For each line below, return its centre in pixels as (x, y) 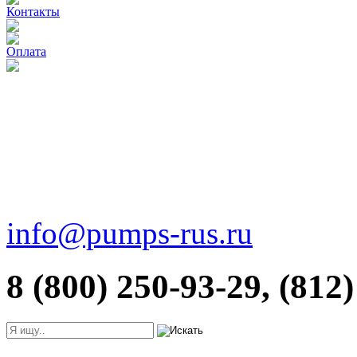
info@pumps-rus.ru (129, 233)
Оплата (26, 51)
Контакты (33, 12)
